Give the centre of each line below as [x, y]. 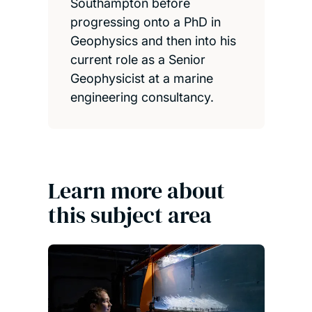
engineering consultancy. [142, 97]
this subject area [130, 215]
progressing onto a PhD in [145, 22]
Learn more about [136, 190]
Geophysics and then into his [153, 40]
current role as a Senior [138, 59]
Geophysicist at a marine [141, 78]
